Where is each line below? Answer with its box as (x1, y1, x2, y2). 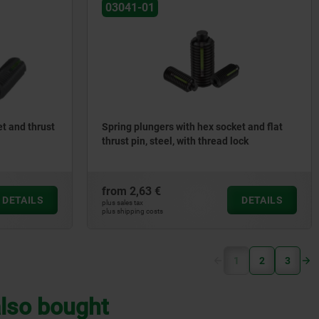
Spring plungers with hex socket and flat (102, 121, 283, 133)
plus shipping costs (102, 207, 163, 215)
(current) (239, 254, 278, 266)
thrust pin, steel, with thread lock (102, 135, 249, 147)
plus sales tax (102, 199, 143, 206)
